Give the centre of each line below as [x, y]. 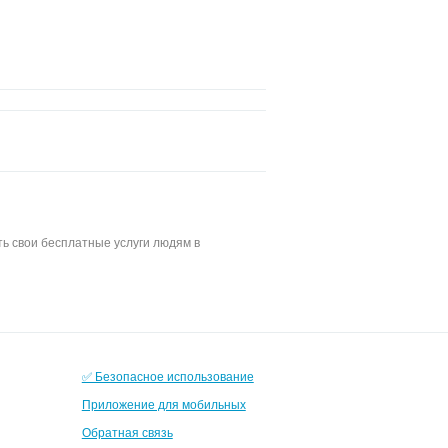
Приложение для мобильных [163, 403]
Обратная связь [127, 431]
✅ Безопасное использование [167, 375]
